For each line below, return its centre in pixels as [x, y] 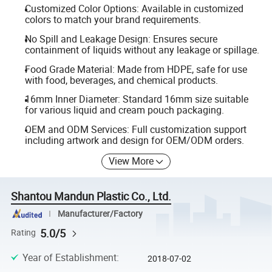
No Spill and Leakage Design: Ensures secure [121, 39]
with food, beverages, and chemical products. [121, 80]
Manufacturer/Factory [100, 213]
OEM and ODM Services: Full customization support [135, 129]
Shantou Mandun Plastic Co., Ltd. [91, 196]
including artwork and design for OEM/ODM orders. [134, 140]
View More [131, 161]
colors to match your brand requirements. [113, 20]
